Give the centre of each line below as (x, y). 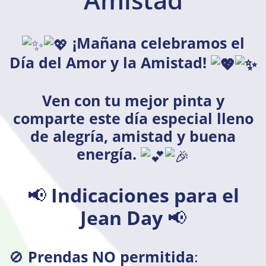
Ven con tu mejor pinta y (133, 101)
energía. (107, 154)
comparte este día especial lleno (133, 118)
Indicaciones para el (145, 195)
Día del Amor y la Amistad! (110, 62)
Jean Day (121, 217)
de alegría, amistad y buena (133, 136)
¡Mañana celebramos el (158, 42)
